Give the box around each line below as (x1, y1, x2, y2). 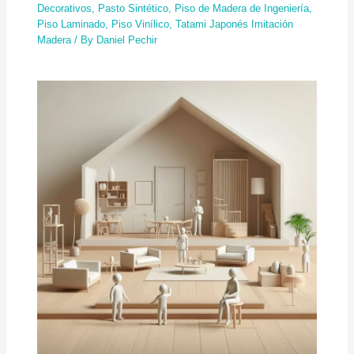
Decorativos (37, 2, 92, 15)
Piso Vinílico (111, 18, 170, 31)
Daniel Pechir (96, 34, 158, 47)
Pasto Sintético (98, 2, 169, 15)
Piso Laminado (37, 18, 106, 31)
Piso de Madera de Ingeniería (175, 2, 310, 15)
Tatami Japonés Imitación (175, 18, 294, 31)
